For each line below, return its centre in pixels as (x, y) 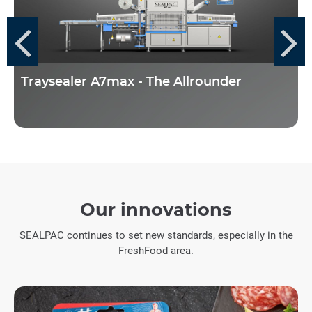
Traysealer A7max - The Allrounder (131, 81)
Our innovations (156, 209)
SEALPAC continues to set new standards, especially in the (156, 235)
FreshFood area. (156, 251)
